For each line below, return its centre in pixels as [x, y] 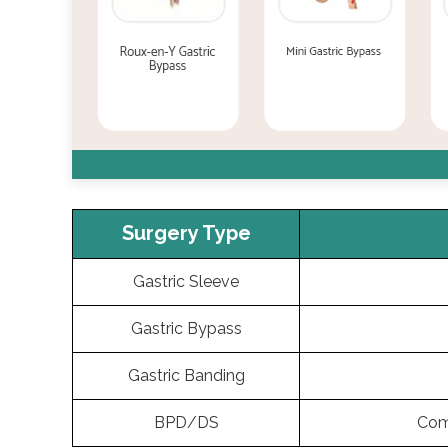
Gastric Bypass [186, 328]
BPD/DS [186, 422]
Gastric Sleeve [186, 281]
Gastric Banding [186, 375]
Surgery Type [186, 233]
